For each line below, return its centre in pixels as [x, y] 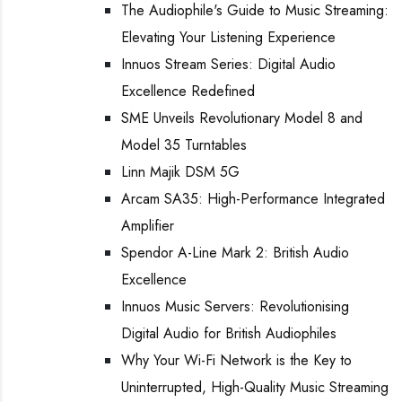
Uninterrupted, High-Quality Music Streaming [255, 387]
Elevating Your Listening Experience [228, 37]
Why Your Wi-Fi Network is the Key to [236, 360]
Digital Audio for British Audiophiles [229, 333]
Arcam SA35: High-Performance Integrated [253, 199]
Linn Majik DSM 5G [180, 172]
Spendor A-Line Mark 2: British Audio [235, 253]
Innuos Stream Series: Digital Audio [228, 64]
